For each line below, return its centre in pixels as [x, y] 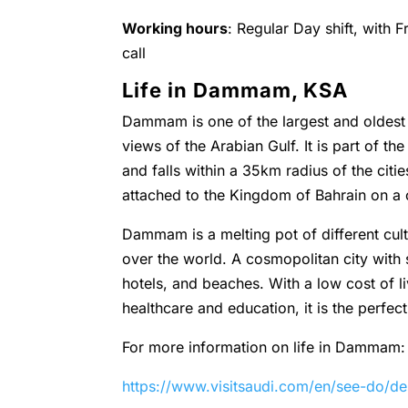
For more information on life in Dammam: [264, 347]
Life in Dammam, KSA [235, 90]
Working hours [175, 28]
